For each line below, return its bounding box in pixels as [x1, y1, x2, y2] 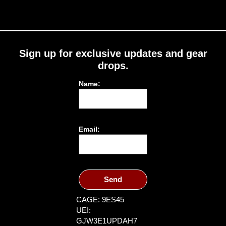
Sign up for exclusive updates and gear [19, 48, 207, 59]
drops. [97, 60, 129, 71]
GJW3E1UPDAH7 [76, 217, 139, 225]
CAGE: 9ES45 [76, 196, 124, 204]
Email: [78, 125, 100, 133]
